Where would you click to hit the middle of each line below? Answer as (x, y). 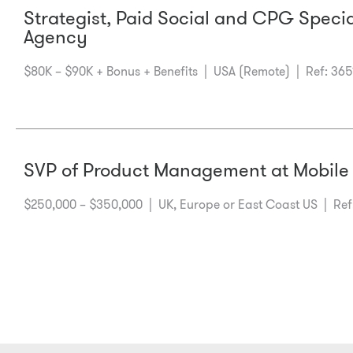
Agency (56, 37)
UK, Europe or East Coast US (238, 204)
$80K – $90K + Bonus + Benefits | (115, 71)
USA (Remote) (252, 71)
